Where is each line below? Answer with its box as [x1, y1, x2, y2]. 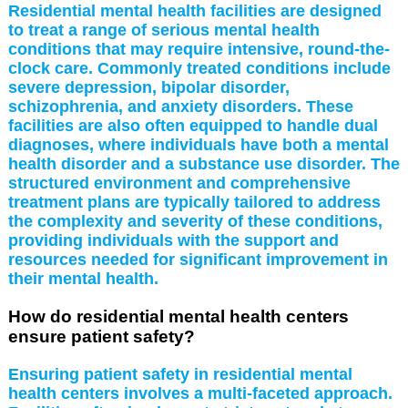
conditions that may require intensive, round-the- [7, 39, 390, 58]
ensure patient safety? [7, 326, 195, 346]
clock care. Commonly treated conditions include [7, 58, 391, 77]
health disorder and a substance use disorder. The [7, 154, 400, 173]
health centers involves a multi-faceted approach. [7, 383, 393, 403]
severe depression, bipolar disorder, [7, 77, 290, 97]
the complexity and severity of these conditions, [7, 211, 382, 230]
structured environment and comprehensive [7, 173, 351, 192]
